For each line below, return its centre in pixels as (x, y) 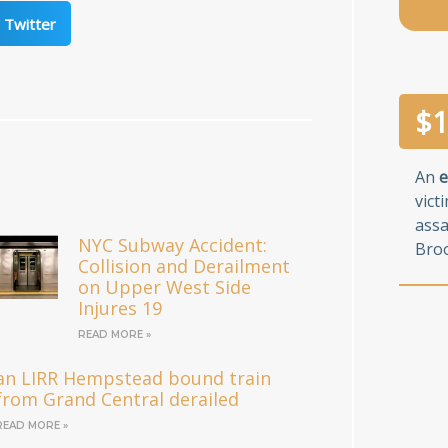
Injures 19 (120, 308)
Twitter (30, 23)
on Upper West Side (165, 287)
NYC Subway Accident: (173, 245)
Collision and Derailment (184, 266)
